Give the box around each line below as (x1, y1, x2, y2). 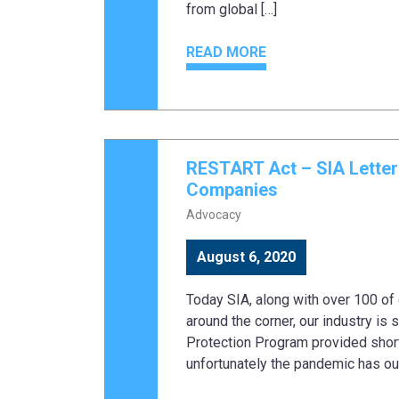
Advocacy (186, 208, 241, 223)
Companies (186, 179, 278, 201)
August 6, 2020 (197, 248, 296, 266)
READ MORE (186, 44, 266, 61)
